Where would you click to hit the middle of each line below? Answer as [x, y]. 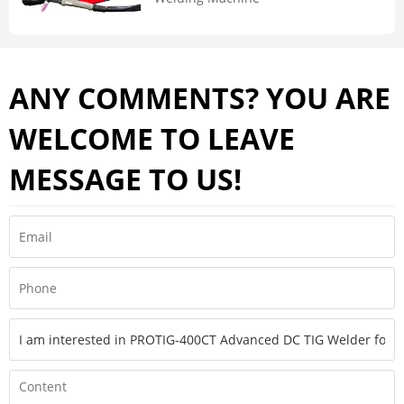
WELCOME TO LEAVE [152, 139]
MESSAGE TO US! [125, 179]
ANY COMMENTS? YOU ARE [200, 98]
